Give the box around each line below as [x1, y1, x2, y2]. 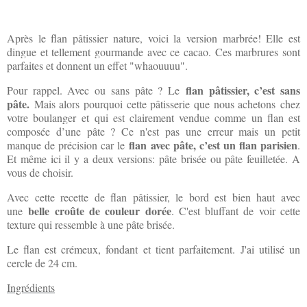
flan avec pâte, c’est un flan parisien [129, 137, 298, 153]
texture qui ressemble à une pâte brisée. [7, 217, 178, 232]
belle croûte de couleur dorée [28, 203, 171, 219]
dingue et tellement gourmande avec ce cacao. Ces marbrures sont [7, 45, 300, 59]
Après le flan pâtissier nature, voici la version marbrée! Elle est [7, 31, 300, 45]
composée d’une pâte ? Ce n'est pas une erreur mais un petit [7, 124, 300, 138]
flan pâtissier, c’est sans [185, 82, 301, 98]
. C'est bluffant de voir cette [171, 204, 301, 218]
